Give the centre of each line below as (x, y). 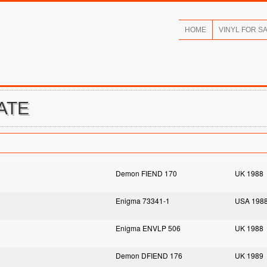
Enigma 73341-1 (143, 201)
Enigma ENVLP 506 (148, 228)
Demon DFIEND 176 (149, 255)
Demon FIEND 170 (146, 173)
